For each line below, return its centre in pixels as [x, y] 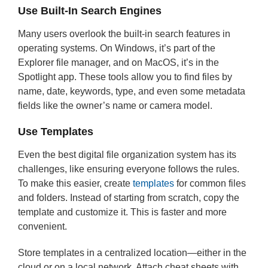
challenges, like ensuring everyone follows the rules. [129, 169]
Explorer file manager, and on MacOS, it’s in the [118, 63]
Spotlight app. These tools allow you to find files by [125, 77]
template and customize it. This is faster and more [122, 212]
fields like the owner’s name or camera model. [115, 106]
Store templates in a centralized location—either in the [132, 253]
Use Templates [56, 132]
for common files [210, 183]
